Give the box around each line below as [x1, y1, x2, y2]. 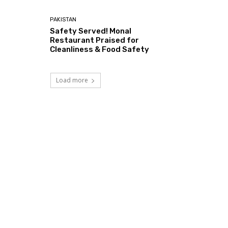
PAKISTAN [50, 16, 77, 23]
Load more [55, 76, 88, 85]
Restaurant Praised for [50, 36, 139, 45]
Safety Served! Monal [50, 26, 132, 36]
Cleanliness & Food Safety [50, 45, 150, 54]
